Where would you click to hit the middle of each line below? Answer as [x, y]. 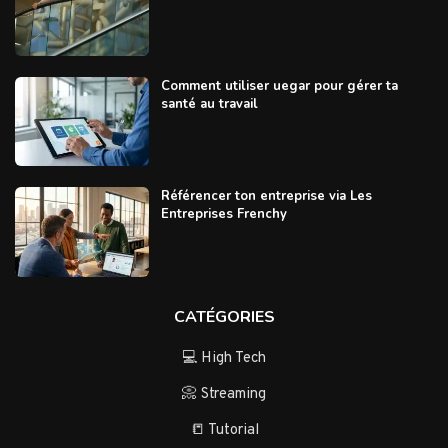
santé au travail [209, 104]
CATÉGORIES [224, 316]
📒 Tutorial [224, 430]
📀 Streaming [224, 394]
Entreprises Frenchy [223, 214]
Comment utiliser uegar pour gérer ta [279, 86]
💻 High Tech [224, 358]
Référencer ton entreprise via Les [266, 196]
